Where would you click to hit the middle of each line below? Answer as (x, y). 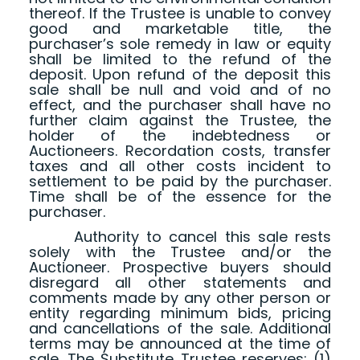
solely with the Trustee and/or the (180, 252)
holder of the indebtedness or (180, 136)
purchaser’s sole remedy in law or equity (180, 44)
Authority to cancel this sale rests (180, 237)
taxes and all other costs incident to (180, 166)
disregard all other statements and (180, 283)
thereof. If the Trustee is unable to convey (180, 14)
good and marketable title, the (180, 29)
